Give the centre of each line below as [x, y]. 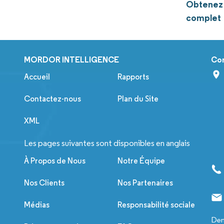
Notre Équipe [141, 161]
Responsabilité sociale [156, 205]
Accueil [37, 77]
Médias [37, 205]
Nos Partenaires [145, 183]
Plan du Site [138, 99]
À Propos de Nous [55, 161]
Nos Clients [44, 183]
